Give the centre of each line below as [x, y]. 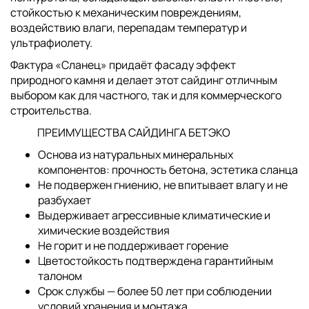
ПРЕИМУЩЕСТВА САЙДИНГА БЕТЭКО [120, 132]
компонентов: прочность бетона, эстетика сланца [168, 170]
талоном [60, 276]
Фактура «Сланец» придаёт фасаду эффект [123, 65]
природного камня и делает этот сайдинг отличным [144, 80]
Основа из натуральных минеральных [136, 154]
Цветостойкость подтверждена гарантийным [156, 261]
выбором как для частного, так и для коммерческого [146, 95]
